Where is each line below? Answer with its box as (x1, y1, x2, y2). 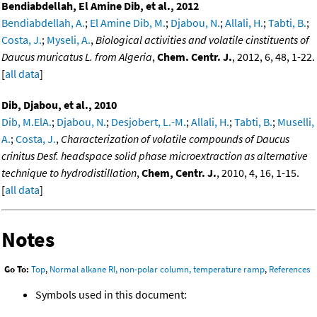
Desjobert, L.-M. (111, 115, 186, 129)
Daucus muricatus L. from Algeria (1, 50, 152, 64)
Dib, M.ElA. (1, 115, 52, 129)
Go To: (4, 263, 29, 276)
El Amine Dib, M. (90, 16, 166, 30)
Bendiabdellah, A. (1, 16, 85, 30)
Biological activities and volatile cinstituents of (96, 33, 309, 47)
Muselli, (277, 115, 314, 129)
